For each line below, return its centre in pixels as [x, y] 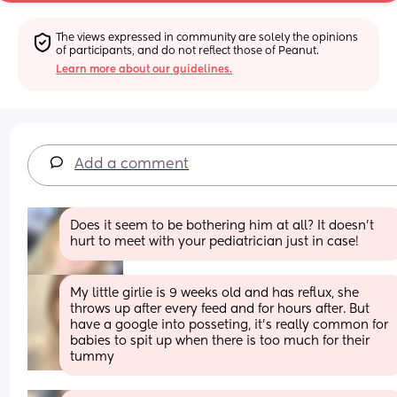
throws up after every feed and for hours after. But [220, 309]
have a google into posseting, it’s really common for [230, 325]
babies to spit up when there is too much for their [220, 341]
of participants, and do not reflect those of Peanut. [188, 51]
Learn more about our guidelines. [144, 70]
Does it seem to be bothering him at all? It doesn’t [222, 226]
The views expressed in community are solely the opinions [207, 38]
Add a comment [132, 164]
